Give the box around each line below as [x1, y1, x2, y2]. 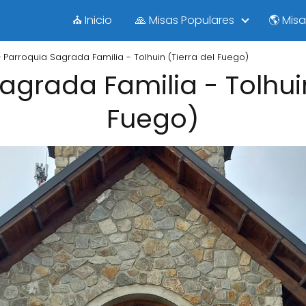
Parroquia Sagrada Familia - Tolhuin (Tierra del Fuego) [3, 51, 249, 64]
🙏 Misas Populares [135, 12, 234, 28]
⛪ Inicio [72, 12, 112, 28]
